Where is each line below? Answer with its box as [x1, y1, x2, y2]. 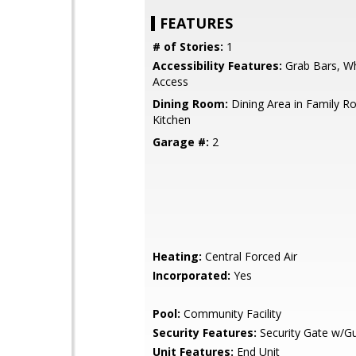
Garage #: [153, 134, 209, 149]
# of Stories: [153, 39, 223, 54]
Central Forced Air [202, 249, 297, 264]
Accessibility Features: [153, 58, 282, 73]
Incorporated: [153, 268, 230, 283]
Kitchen [153, 112, 191, 127]
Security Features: [153, 325, 257, 340]
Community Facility [180, 306, 281, 321]
